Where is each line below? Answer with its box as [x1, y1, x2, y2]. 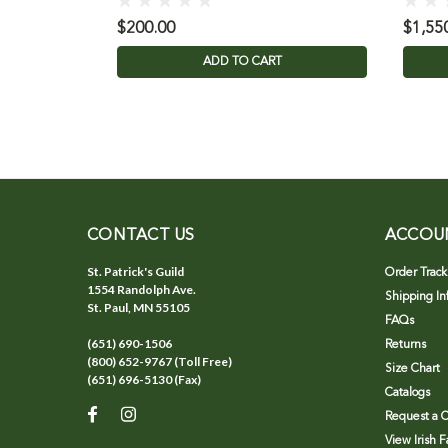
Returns [384, 339, 426, 352]
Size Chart [384, 363, 440, 376]
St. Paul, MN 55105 [87, 300, 190, 316]
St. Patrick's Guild [87, 264, 184, 280]
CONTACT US [87, 228, 195, 245]
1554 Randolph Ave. [87, 282, 196, 298]
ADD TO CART [202, 56, 282, 69]
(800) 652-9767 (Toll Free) [87, 354, 232, 370]
